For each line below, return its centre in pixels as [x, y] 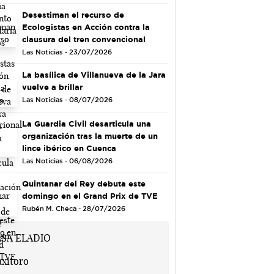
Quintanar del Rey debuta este [83, 184]
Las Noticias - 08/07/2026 [67, 99]
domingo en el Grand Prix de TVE [90, 196]
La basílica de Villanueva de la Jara [94, 74]
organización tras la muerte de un [90, 136]
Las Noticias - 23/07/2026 [67, 52]
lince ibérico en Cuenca [69, 148]
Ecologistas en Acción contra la [86, 27]
